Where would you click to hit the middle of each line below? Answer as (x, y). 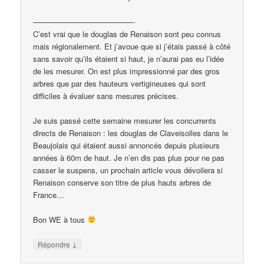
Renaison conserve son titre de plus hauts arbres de (122, 182)
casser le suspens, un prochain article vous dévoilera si (128, 170)
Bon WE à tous (60, 219)
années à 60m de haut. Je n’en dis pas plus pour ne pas (129, 157)
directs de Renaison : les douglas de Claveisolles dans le (131, 133)
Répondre (55, 245)
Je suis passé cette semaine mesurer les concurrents (125, 120)
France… (49, 194)
